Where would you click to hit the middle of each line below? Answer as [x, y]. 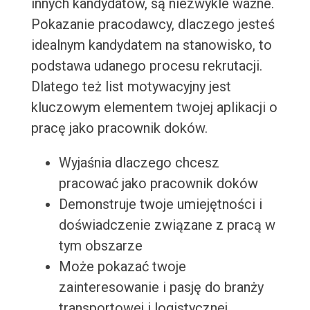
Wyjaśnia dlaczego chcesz [139, 163]
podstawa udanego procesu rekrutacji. [146, 66]
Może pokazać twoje [122, 267]
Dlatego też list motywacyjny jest [131, 87]
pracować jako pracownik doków [158, 184]
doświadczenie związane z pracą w [167, 225]
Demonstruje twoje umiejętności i [160, 204]
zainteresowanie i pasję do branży [161, 288]
